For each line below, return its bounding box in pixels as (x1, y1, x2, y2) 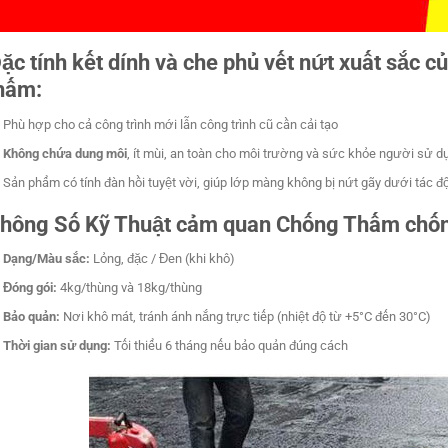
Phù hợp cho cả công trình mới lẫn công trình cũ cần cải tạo (3, 116, 339, 132)
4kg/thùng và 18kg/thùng (57, 280, 203, 296)
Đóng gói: (3, 280, 58, 296)
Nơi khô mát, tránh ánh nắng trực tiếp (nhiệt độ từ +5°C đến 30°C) (60, 309, 432, 325)
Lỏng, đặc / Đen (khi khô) (90, 251, 236, 267)
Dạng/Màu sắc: (3, 251, 91, 267)
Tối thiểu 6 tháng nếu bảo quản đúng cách (111, 338, 349, 354)
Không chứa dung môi (3, 146, 128, 161)
